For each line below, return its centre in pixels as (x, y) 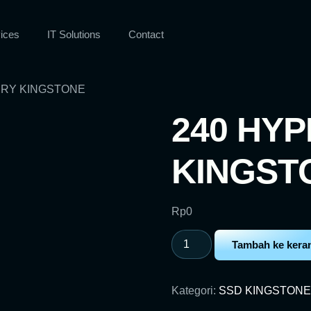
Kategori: (195, 291)
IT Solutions (74, 34)
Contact (146, 34)
